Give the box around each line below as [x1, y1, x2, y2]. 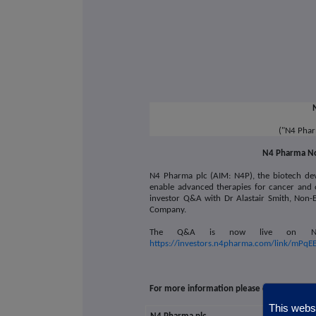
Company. [150, 205, 187, 215]
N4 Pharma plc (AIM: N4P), [150, 171, 255, 181]
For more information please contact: [150, 284, 294, 294]
